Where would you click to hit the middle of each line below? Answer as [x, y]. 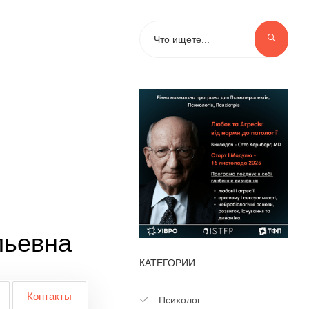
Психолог [178, 300]
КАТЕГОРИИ [167, 263]
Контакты [49, 296]
